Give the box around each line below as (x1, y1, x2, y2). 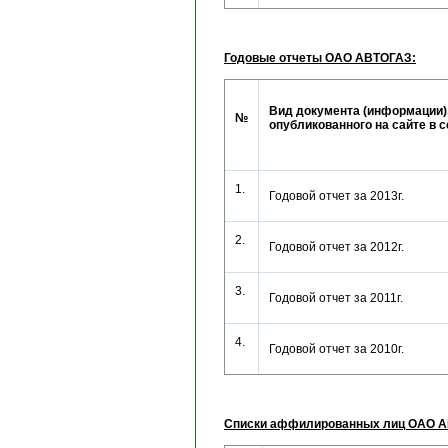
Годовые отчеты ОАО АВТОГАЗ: (224, 51, 416, 65)
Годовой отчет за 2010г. (269, 342, 416, 356)
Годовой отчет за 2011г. (269, 291, 415, 305)
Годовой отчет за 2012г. (269, 240, 416, 254)
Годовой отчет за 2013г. (269, 189, 416, 203)
